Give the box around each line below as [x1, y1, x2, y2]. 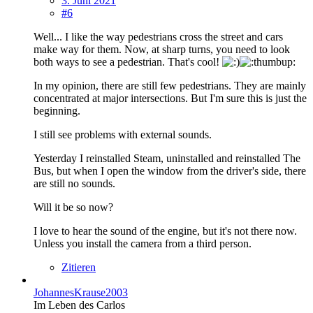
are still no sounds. [34, 177, 115, 189]
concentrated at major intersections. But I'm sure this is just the [34, 92, 307, 104]
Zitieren [61, 261, 96, 273]
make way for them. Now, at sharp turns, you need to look [34, 43, 290, 55]
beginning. [34, 104, 80, 117]
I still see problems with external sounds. [34, 128, 212, 140]
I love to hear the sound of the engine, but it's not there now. [34, 224, 297, 237]
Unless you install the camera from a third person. [34, 237, 252, 249]
